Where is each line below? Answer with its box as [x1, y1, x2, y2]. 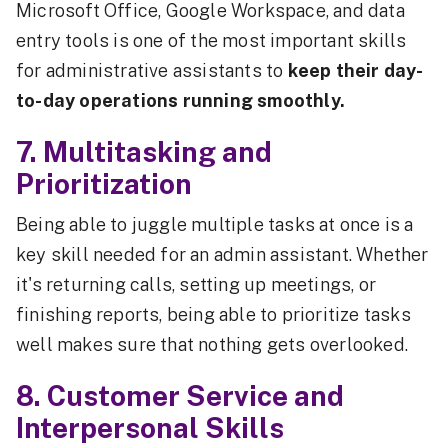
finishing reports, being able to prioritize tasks [16, 304, 411, 326]
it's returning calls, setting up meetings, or [16, 274, 377, 296]
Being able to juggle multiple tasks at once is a [16, 214, 414, 236]
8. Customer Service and [16, 379, 344, 413]
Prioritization [16, 167, 192, 201]
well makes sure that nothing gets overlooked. [16, 334, 409, 356]
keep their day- [287, 60, 424, 82]
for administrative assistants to [16, 60, 288, 82]
